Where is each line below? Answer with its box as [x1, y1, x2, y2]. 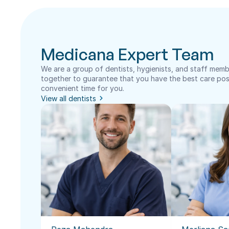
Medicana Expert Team [41, 44, 214, 64]
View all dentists [41, 94, 96, 103]
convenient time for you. [41, 84, 124, 93]
